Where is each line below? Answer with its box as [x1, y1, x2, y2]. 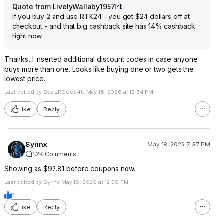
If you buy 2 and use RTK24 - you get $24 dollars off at [12, 12, 190, 20]
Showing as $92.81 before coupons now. [4, 164, 135, 173]
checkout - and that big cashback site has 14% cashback [12, 22, 195, 30]
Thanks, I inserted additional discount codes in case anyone [4, 55, 198, 63]
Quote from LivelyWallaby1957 [12, 2, 115, 11]
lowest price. [4, 74, 45, 83]
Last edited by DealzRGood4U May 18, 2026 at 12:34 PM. [4, 89, 155, 95]
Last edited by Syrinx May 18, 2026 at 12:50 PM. [4, 179, 130, 185]
